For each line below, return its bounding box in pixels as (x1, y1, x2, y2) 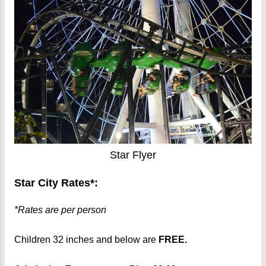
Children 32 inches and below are (14, 235, 156, 245)
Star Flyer (110, 148, 156, 161)
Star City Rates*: (14, 177, 98, 189)
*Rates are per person (14, 205, 106, 216)
